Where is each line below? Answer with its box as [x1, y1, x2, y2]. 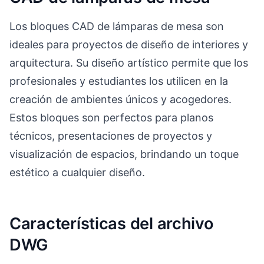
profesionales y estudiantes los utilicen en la [9, 74, 228, 87]
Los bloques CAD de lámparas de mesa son [9, 19, 224, 32]
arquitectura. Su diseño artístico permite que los [9, 56, 248, 69]
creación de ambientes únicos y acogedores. [9, 93, 232, 105]
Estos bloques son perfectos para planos [9, 111, 213, 124]
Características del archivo [9, 214, 214, 234]
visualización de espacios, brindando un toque [9, 147, 239, 160]
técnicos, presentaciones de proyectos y [9, 129, 212, 142]
